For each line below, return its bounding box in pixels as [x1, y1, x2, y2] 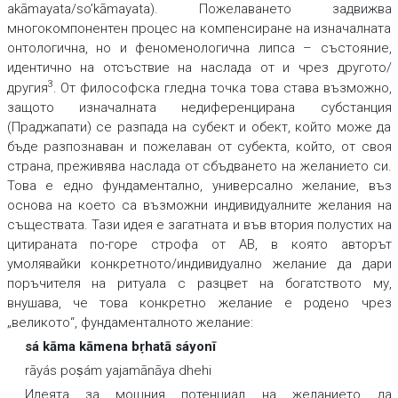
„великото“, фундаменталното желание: [6, 314, 253, 331]
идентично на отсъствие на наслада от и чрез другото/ [6, 60, 392, 76]
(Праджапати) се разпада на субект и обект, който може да [6, 119, 392, 136]
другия [6, 80, 48, 97]
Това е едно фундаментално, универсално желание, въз [6, 178, 392, 195]
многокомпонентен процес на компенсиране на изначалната [6, 20, 392, 37]
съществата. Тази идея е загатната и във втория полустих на [6, 217, 392, 234]
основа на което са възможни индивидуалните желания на [6, 197, 392, 214]
